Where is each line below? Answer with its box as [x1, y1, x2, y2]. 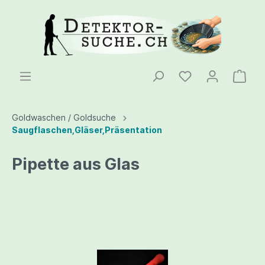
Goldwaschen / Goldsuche [12, 112, 116, 122]
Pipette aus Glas [12, 154, 140, 174]
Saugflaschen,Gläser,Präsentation [12, 125, 162, 135]
